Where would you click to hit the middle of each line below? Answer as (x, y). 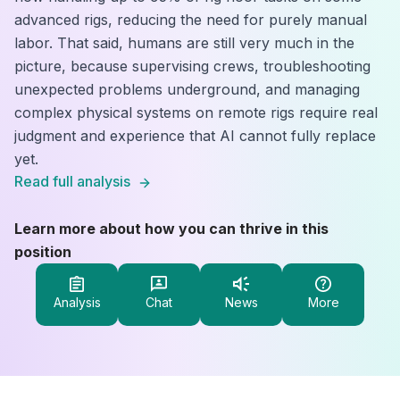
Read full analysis (72, 181)
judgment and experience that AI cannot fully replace (195, 136)
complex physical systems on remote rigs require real (196, 112)
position (43, 252)
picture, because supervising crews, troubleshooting (192, 66)
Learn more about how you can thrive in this (171, 229)
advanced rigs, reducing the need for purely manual (191, 20)
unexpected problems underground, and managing (187, 89)
